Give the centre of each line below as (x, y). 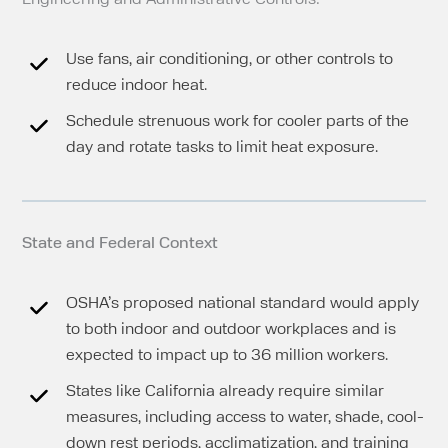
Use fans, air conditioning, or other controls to (230, 59)
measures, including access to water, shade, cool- (245, 417)
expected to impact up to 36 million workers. (227, 355)
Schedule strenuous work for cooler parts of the (238, 121)
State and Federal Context (120, 243)
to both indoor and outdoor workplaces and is (231, 329)
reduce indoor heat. (137, 85)
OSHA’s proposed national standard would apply (243, 303)
